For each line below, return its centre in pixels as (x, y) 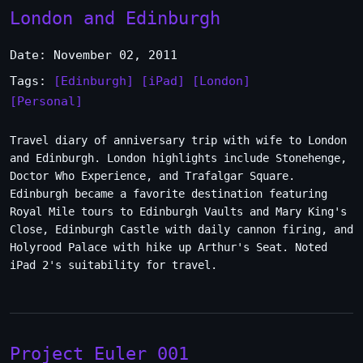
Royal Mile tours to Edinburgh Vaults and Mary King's (178, 211)
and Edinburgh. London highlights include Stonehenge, (178, 158)
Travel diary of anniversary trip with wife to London (178, 140)
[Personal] (46, 101)
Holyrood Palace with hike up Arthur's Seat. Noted (169, 247)
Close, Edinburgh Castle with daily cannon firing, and (181, 229)
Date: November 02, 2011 (94, 55)
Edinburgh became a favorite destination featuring (169, 194)
